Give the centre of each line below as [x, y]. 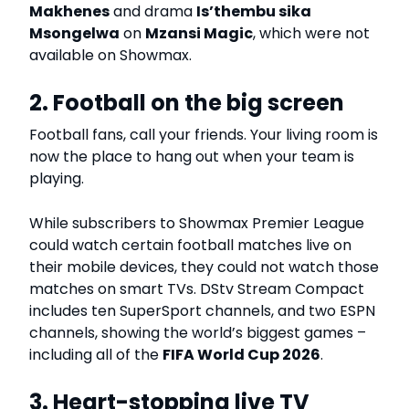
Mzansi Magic [199, 33]
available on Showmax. [110, 55]
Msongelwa [74, 33]
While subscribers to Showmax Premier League [197, 223]
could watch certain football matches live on [190, 245]
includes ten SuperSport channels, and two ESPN [202, 310]
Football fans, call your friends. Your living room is [204, 134]
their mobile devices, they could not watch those [204, 267]
